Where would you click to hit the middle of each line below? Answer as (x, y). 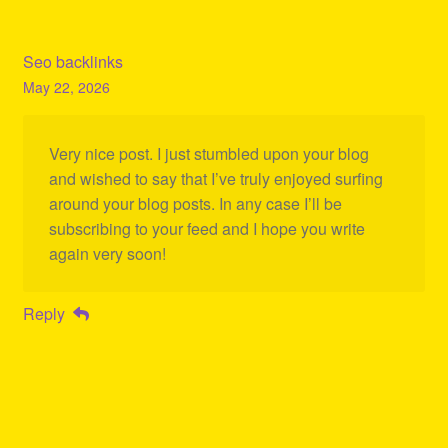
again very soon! (107, 253)
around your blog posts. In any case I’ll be (195, 203)
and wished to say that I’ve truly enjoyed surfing (215, 178)
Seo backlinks (72, 61)
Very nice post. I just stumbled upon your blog (208, 153)
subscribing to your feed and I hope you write (206, 228)
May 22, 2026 (66, 86)
